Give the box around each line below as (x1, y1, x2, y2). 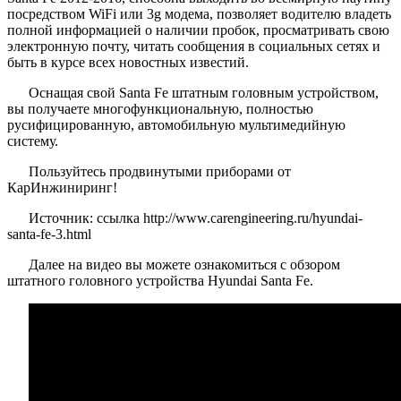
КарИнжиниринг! (7, 180, 117, 196)
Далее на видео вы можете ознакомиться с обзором (29, 257, 340, 273)
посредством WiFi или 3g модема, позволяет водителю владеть (7, 6, 391, 22)
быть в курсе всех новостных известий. (7, 55, 249, 71)
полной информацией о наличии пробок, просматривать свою (7, 22, 389, 38)
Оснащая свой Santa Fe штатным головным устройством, (29, 85, 379, 101)
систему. (7, 133, 58, 149)
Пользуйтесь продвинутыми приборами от (29, 164, 291, 180)
